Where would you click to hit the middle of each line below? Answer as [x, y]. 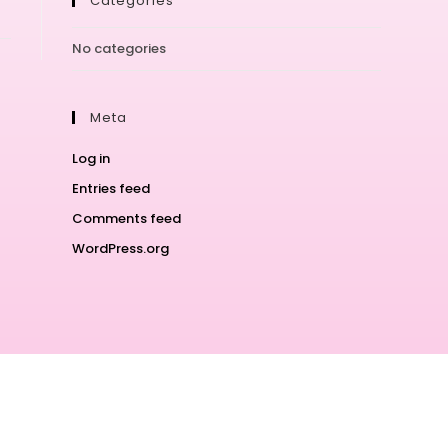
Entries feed [111, 188]
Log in [91, 158]
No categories [119, 48]
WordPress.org [121, 248]
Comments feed [127, 218]
